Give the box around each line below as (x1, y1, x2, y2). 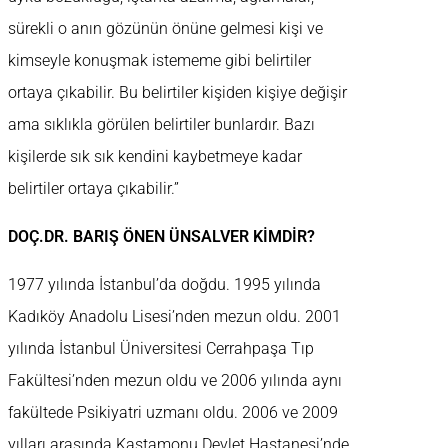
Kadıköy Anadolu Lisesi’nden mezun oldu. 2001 (8, 307, 341, 327)
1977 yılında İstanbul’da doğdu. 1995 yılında (8, 275, 321, 295)
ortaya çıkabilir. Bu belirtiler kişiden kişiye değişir (8, 83, 347, 103)
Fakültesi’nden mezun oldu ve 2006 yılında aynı (8, 371, 342, 391)
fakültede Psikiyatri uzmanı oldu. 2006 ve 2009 (8, 403, 338, 423)
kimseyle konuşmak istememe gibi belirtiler (8, 51, 311, 71)
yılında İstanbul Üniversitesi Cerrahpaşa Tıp (8, 339, 314, 359)
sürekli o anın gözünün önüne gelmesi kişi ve (8, 19, 323, 39)
